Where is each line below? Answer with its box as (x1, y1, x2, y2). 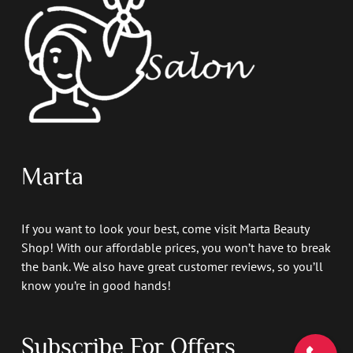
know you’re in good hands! (20, 277, 171, 293)
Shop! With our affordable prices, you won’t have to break (20, 239, 331, 255)
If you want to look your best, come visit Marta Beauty (20, 220, 309, 236)
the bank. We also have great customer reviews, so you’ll (20, 258, 323, 274)
